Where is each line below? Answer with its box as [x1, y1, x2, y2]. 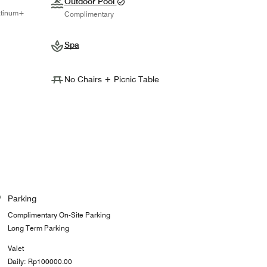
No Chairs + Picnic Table [64, 74, 159, 85]
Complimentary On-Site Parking [7, 210, 110, 220]
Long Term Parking [7, 223, 69, 233]
